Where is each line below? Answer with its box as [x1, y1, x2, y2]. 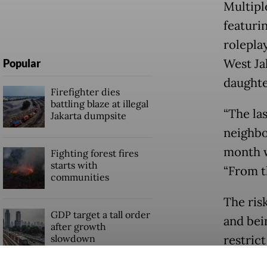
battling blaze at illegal [50, 98, 148, 110]
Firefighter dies [50, 86, 120, 98]
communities [50, 171, 109, 184]
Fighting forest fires [50, 147, 138, 160]
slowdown [50, 232, 95, 245]
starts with [50, 159, 98, 172]
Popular [2, 57, 41, 70]
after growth [50, 221, 106, 233]
